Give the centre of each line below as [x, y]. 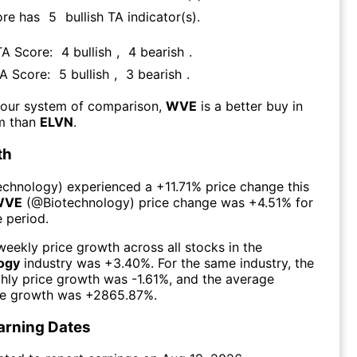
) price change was [189, 202]
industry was [60, 263]
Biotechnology [86, 202]
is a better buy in [252, 106]
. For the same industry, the [232, 263]
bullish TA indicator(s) [131, 17]
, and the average [222, 279]
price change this [255, 186]
